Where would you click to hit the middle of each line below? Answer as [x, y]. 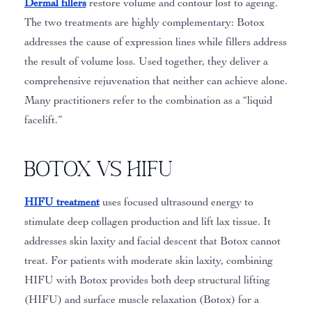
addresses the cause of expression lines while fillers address [155, 41]
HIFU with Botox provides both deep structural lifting [147, 280]
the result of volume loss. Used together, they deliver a [146, 61]
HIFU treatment [62, 202]
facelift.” [43, 119]
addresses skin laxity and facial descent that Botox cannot [152, 241]
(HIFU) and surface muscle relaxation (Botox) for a [141, 299]
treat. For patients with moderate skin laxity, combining [148, 260]
